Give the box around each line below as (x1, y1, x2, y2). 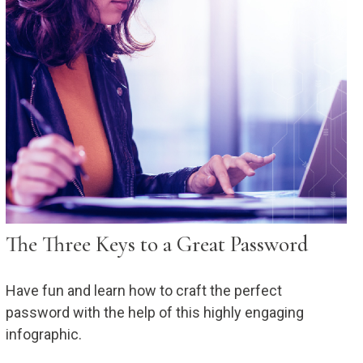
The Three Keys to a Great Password (5, 231, 308, 258)
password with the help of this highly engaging (5, 304, 304, 322)
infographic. (5, 326, 82, 344)
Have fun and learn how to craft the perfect (5, 282, 282, 300)
